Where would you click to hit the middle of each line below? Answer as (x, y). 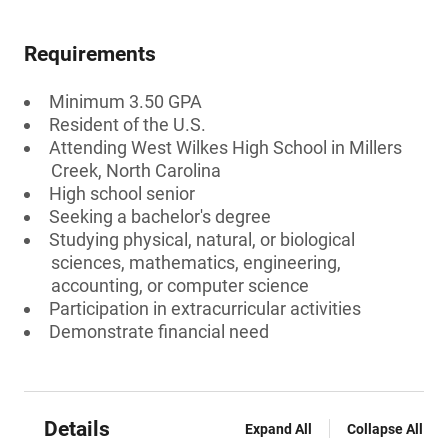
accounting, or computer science (180, 285)
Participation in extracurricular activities (205, 308)
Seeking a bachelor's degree (160, 216)
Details (77, 429)
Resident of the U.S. (127, 124)
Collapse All (385, 429)
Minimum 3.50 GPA (125, 101)
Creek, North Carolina (136, 170)
